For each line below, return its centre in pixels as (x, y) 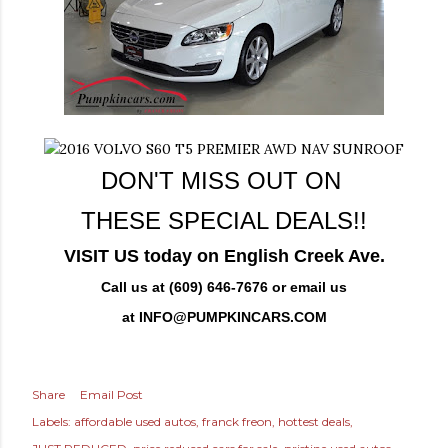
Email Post (111, 395)
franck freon (237, 422)
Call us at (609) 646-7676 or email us (224, 287)
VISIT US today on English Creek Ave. (224, 256)
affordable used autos (135, 422)
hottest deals (314, 422)
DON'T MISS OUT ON (224, 181)
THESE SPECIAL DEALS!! (224, 221)
